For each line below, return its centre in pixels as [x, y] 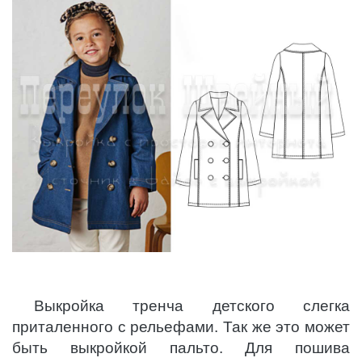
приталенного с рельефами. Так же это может [181, 327]
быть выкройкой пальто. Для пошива [181, 348]
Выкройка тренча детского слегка [192, 306]
